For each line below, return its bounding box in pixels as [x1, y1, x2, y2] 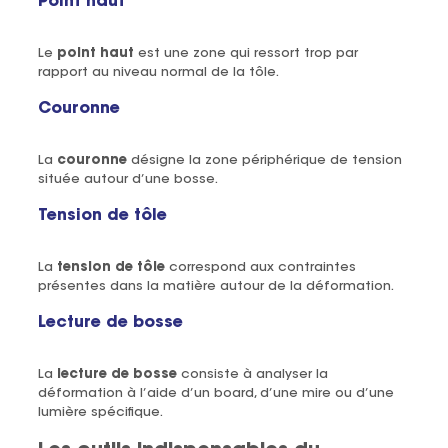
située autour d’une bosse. [37, 172, 218, 186]
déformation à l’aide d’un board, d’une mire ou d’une [37, 386, 394, 400]
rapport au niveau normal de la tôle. [37, 65, 279, 79]
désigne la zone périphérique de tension [126, 153, 402, 167]
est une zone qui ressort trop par [133, 46, 358, 60]
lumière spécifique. [37, 405, 163, 419]
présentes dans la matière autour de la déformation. [37, 279, 394, 293]
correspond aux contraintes [164, 260, 356, 274]
